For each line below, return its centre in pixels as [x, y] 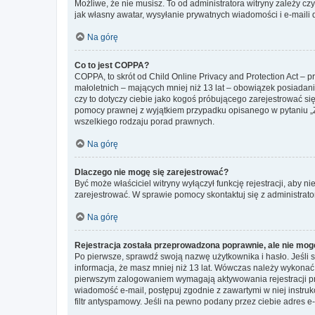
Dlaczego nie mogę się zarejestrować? [152, 172]
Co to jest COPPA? [112, 65]
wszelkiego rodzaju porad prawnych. [144, 122]
